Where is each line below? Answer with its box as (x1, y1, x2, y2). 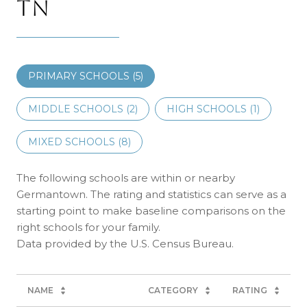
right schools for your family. (16, 220, 160, 234)
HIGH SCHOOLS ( (167, 102, 253, 115)
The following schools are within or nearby (16, 171, 235, 184)
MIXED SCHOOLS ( (28, 135, 121, 148)
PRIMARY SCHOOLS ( (28, 69, 136, 82)
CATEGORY (148, 284, 198, 295)
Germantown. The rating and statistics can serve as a (16, 187, 286, 201)
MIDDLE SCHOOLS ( (28, 102, 130, 115)
